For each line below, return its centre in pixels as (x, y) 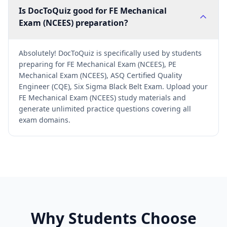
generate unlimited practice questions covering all (105, 109)
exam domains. (45, 120)
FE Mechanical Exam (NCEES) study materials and (102, 98)
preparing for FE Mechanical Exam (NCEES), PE (98, 64)
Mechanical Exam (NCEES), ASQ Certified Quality (100, 75)
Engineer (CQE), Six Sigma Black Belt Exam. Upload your (113, 86)
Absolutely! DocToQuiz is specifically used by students (110, 53)
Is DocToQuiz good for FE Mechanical (93, 11)
